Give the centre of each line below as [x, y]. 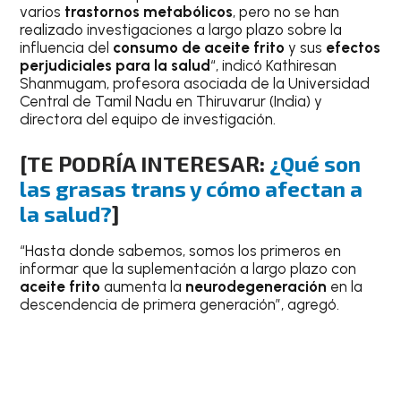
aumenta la [145, 286]
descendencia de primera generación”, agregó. [180, 304]
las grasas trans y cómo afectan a [192, 188]
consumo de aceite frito [199, 48]
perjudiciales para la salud [115, 66]
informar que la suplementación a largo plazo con [188, 268]
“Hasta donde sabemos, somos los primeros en [181, 250]
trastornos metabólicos [149, 12]
